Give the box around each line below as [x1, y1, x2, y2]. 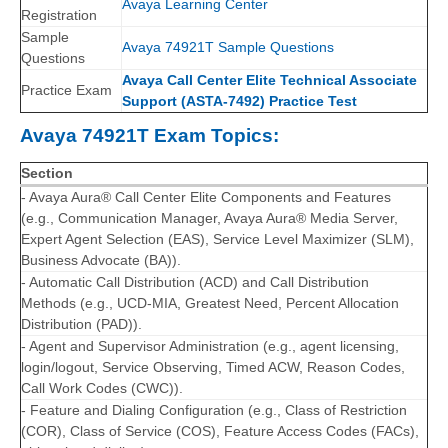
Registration [21, 7, 97, 24]
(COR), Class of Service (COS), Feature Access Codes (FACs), [21, 423, 419, 440]
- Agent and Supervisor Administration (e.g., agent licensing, [21, 338, 399, 355]
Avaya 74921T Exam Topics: [20, 124, 279, 146]
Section [21, 165, 73, 182]
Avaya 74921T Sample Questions [122, 39, 334, 56]
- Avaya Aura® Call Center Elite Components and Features [21, 189, 391, 206]
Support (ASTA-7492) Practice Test [122, 93, 357, 110]
